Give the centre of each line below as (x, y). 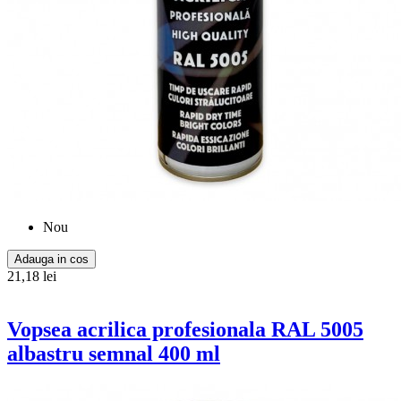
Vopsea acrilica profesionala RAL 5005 (185, 330)
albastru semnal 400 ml (114, 354)
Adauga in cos (51, 259)
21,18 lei (32, 276)
